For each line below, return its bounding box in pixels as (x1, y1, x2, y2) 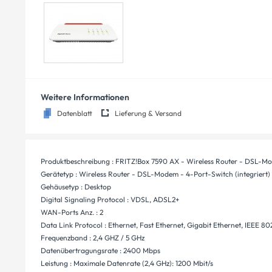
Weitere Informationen (41, 92, 129, 103)
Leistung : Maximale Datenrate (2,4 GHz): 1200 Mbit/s (41, 259, 213, 268)
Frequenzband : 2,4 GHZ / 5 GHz (41, 233, 144, 242)
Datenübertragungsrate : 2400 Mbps (41, 246, 160, 255)
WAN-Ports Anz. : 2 (41, 208, 103, 217)
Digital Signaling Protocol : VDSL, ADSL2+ (41, 195, 180, 204)
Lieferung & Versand (115, 109, 182, 118)
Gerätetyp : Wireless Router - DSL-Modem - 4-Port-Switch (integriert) (41, 169, 270, 178)
